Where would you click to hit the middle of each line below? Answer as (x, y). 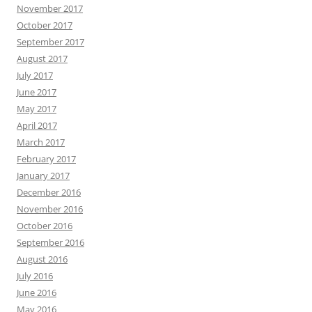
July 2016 (35, 275)
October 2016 (45, 225)
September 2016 (50, 242)
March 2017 (41, 142)
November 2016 (50, 209)
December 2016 (49, 192)
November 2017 (50, 8)
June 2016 (37, 292)
